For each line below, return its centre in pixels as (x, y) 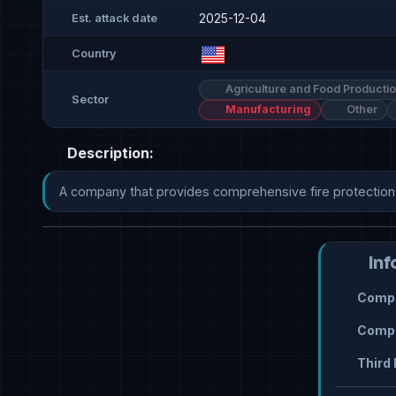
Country (94, 53)
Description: (109, 153)
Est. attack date (114, 18)
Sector (90, 100)
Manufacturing (267, 110)
